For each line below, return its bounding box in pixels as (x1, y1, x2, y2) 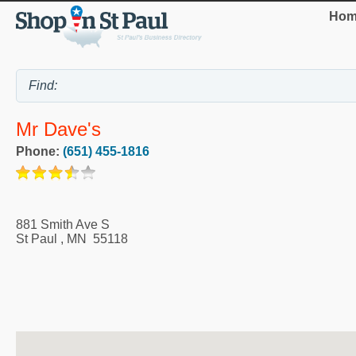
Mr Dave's (16, 118, 101, 140)
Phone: (16, 144, 63, 158)
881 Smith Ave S (16, 217, 110, 231)
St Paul (16, 231, 57, 246)
